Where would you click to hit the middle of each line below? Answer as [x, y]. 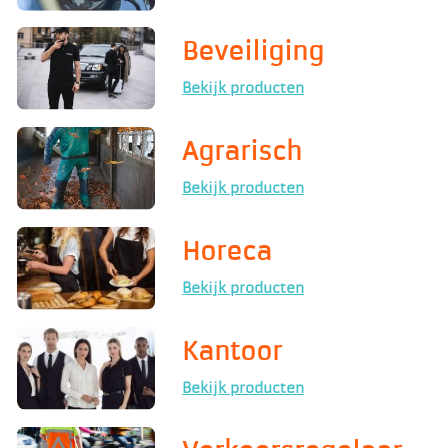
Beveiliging [253, 52]
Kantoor [232, 352]
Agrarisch [242, 152]
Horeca [227, 252]
